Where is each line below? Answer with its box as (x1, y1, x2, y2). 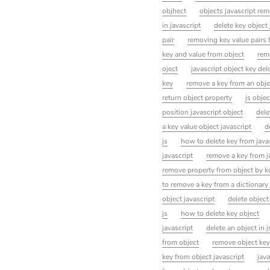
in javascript (162, 20, 201, 31)
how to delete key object (180, 209, 259, 219)
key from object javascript (162, 252, 244, 262)
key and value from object (162, 49, 244, 60)
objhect (162, 6, 186, 16)
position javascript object (162, 107, 243, 118)
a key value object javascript (162, 122, 251, 132)
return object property (162, 93, 232, 103)
